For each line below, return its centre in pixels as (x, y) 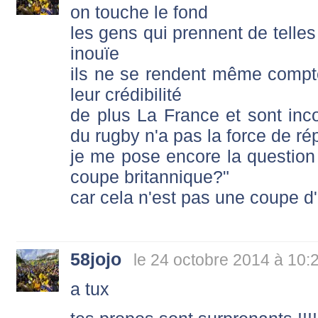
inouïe (95, 54)
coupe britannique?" (150, 177)
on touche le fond (139, 12)
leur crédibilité (126, 95)
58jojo (96, 259)
